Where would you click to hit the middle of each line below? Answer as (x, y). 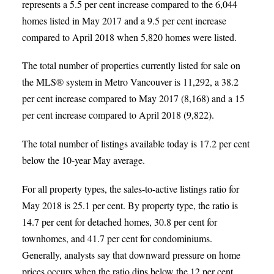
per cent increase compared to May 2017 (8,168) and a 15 (133, 98)
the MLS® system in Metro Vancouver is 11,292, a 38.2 (130, 82)
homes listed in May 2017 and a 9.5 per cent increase (124, 20)
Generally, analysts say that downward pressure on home (131, 254)
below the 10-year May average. (83, 160)
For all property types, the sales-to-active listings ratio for (130, 188)
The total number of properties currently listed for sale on (131, 65)
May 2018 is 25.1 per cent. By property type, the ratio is (130, 205)
